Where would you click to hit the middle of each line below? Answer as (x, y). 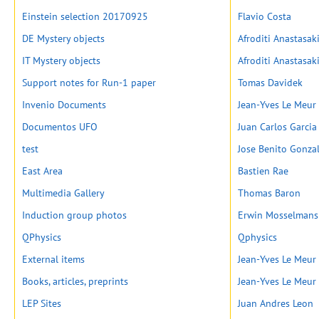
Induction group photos (74, 215)
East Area (42, 171)
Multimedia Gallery (63, 193)
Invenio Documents (64, 105)
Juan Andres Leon (276, 303)
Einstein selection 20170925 (85, 16)
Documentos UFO (60, 127)
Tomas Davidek (270, 83)
